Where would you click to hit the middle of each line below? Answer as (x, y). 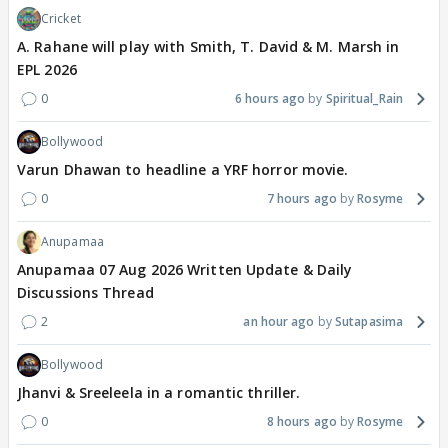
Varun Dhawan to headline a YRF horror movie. (183, 169)
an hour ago (279, 321)
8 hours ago (301, 421)
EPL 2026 (47, 69)
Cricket (61, 18)
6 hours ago (270, 98)
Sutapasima (369, 321)
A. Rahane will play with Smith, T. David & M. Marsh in (208, 46)
